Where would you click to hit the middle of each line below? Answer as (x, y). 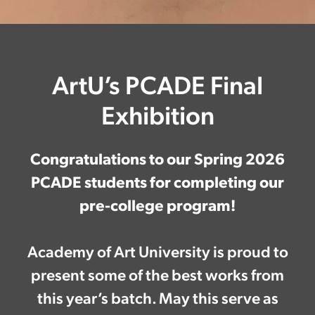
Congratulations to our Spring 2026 (157, 157)
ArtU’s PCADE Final (157, 84)
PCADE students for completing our (157, 181)
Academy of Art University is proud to (157, 250)
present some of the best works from (157, 274)
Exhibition (157, 114)
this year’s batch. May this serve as (157, 297)
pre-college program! (157, 204)
